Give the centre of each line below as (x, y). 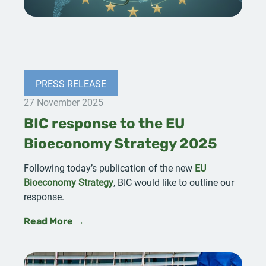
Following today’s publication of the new (109, 167)
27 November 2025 (64, 102)
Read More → (54, 222)
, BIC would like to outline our (174, 182)
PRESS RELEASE (71, 83)
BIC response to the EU (104, 124)
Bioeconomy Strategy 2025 (121, 145)
